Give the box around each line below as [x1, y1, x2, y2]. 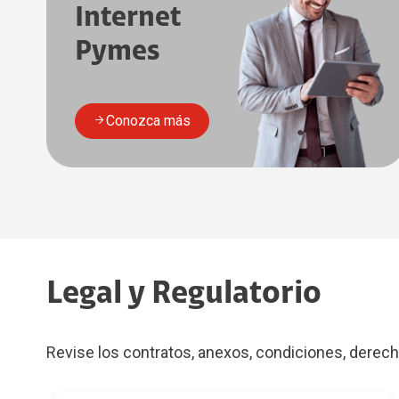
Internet [75, 3, 181, 32]
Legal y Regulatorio [46, 277, 322, 310]
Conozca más [106, 112, 191, 130]
